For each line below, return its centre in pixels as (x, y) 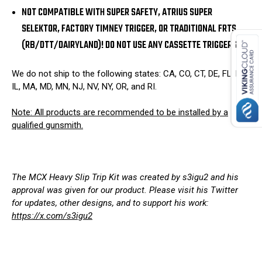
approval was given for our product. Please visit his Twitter (125, 190)
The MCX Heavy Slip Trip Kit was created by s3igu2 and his (125, 177)
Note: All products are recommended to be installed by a (120, 113)
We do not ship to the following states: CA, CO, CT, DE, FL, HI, (129, 73)
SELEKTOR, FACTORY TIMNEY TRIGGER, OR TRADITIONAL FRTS (129, 29)
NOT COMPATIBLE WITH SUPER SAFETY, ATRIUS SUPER (117, 13)
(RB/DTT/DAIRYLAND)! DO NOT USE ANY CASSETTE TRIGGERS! (131, 46)
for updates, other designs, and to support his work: (110, 203)
